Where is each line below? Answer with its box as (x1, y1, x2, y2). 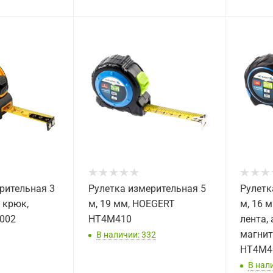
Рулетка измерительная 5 (88, 183, 207, 195)
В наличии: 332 (96, 229, 157, 239)
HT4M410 (88, 213, 132, 225)
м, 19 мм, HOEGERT (88, 198, 175, 210)
